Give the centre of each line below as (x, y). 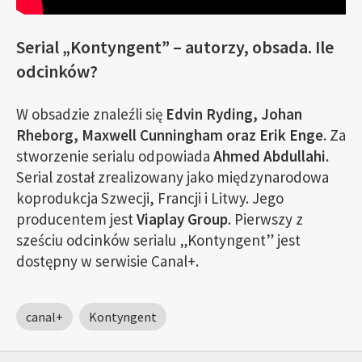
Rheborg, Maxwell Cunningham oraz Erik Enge (170, 135)
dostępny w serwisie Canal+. (107, 261)
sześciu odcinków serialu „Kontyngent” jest (158, 240)
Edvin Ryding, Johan (232, 114)
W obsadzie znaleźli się (89, 114)
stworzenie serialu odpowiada (115, 156)
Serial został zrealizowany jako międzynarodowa (173, 177)
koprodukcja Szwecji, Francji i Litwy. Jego (150, 198)
